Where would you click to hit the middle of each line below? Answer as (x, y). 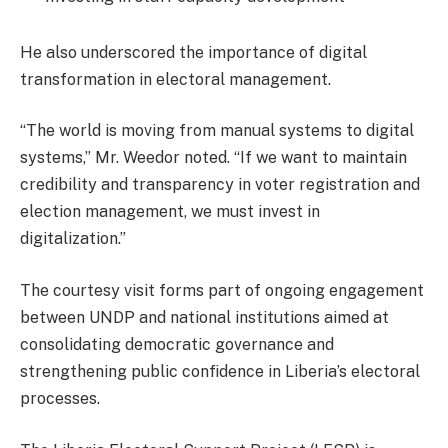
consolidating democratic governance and (177, 344)
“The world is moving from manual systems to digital (217, 131)
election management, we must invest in (170, 212)
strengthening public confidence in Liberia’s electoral (220, 371)
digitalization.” (73, 239)
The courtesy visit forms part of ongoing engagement (222, 290)
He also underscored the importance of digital (193, 52)
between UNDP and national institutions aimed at (204, 317)
